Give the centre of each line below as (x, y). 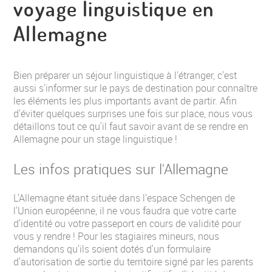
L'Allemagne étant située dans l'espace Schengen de (124, 198)
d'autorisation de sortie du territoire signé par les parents (133, 262)
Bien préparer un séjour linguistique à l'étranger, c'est (125, 75)
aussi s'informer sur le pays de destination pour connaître (135, 88)
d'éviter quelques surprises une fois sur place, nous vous (133, 114)
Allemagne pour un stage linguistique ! (95, 139)
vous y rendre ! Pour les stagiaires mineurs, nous (116, 236)
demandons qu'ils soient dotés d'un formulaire (112, 249)
